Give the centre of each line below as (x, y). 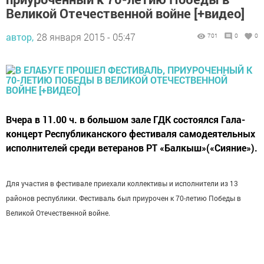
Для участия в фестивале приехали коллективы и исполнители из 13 (122, 184)
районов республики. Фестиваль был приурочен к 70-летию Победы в (123, 198)
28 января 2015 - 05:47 (86, 37)
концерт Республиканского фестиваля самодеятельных (131, 134)
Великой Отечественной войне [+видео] (125, 14)
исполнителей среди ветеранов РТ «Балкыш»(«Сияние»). (132, 148)
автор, (20, 37)
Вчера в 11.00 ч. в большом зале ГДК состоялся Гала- (126, 120)
